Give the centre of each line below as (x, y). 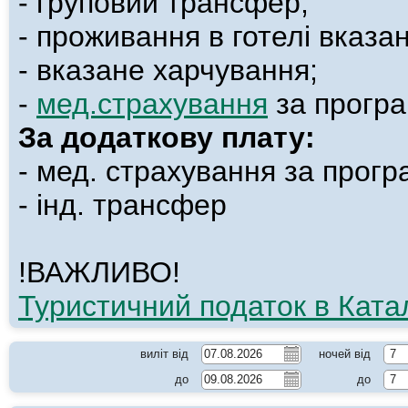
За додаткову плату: (167, 137)
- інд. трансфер (127, 204)
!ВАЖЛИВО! (99, 272)
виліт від (164, 353)
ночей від (345, 353)
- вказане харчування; (168, 70)
